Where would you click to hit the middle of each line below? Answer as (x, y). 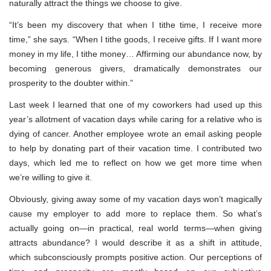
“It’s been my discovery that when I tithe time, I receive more (135, 24)
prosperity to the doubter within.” (71, 83)
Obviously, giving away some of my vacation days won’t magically (135, 199)
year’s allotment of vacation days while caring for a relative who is (135, 119)
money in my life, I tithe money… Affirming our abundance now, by (135, 54)
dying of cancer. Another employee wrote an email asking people (135, 133)
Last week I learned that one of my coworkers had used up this (135, 104)
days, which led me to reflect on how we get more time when (135, 162)
